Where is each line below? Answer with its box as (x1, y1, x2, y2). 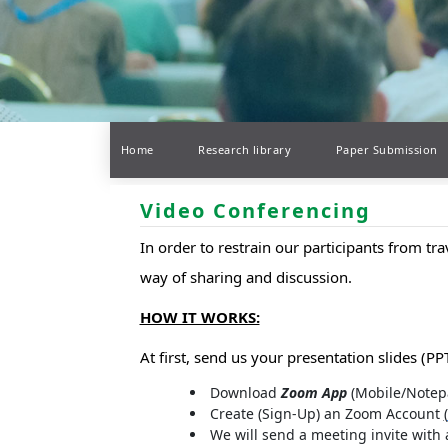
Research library (198, 142, 291, 158)
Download (209, 383, 281, 403)
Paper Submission (335, 142, 438, 158)
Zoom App (280, 383, 347, 403)
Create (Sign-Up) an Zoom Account (209, 404, 444, 424)
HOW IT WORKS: (139, 307, 260, 328)
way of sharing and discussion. (139, 267, 352, 288)
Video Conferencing (139, 197, 371, 225)
